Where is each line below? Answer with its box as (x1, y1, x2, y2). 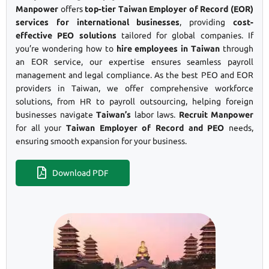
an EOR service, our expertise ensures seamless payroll (16, 56, 253, 67)
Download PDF (52, 168, 109, 178)
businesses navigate (16, 109, 96, 119)
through (220, 43, 253, 53)
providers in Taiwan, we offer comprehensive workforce (16, 83, 253, 93)
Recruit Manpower (178, 109, 253, 119)
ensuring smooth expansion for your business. (16, 136, 187, 146)
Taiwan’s (96, 109, 131, 119)
